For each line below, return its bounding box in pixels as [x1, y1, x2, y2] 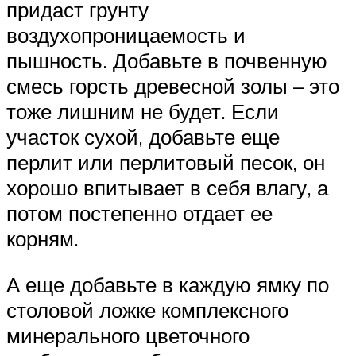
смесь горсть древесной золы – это [6, 73, 339, 99]
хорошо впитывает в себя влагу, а [6, 175, 328, 201]
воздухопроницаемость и [6, 22, 246, 48]
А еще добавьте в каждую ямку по [6, 272, 329, 298]
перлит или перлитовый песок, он [6, 149, 325, 176]
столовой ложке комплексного [6, 297, 288, 323]
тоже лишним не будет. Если [6, 99, 279, 125]
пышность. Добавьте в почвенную [6, 48, 327, 74]
